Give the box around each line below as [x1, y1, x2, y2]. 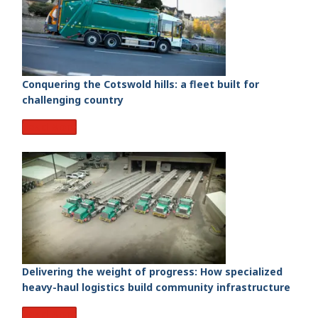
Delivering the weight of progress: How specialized [22, 265, 283, 279]
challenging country [22, 92, 124, 106]
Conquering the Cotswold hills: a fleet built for [22, 77, 259, 91]
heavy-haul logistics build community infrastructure [22, 280, 290, 295]
